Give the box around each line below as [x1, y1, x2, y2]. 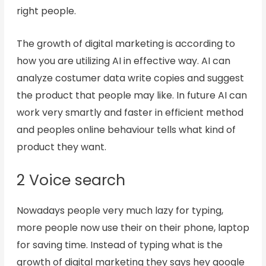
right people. [16, 4, 76, 18]
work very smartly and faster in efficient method [16, 106, 243, 120]
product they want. [16, 140, 106, 154]
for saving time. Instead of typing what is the [16, 237, 223, 252]
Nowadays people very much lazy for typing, [16, 203, 223, 217]
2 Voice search [16, 169, 125, 191]
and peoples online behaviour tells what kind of [16, 123, 236, 137]
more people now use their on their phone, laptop [16, 220, 249, 235]
